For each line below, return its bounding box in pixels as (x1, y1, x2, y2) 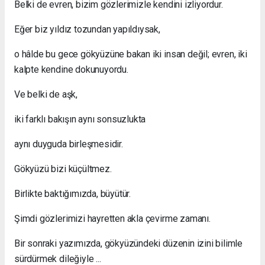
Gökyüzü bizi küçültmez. (14, 163, 112, 174)
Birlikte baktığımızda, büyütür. (14, 188, 131, 199)
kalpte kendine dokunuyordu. (14, 63, 128, 75)
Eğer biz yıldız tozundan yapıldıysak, (14, 23, 160, 35)
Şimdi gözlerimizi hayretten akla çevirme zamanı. (14, 212, 211, 224)
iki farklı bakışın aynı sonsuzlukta (14, 113, 146, 125)
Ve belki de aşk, (14, 88, 77, 100)
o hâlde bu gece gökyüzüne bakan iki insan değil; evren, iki (14, 48, 247, 60)
